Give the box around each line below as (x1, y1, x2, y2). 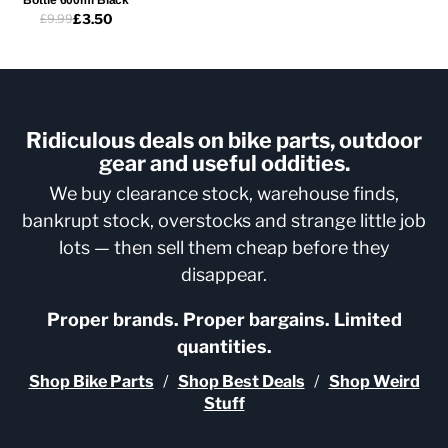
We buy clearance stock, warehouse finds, (49, 182, 399, 204)
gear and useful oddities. (98, 149, 350, 176)
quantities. (176, 335, 272, 357)
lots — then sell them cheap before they (58, 236, 390, 258)
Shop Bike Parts (28, 370, 154, 391)
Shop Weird (328, 370, 420, 391)
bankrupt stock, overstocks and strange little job (22, 209, 426, 231)
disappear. (181, 263, 267, 285)
